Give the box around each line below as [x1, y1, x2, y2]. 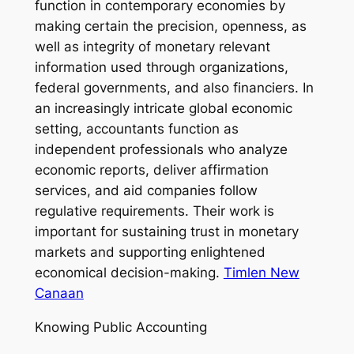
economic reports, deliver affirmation [34, 162, 269, 179]
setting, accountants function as [34, 121, 239, 137]
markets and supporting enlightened [34, 244, 265, 261]
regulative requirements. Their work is [34, 203, 274, 220]
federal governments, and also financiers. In [34, 80, 314, 96]
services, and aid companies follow [34, 183, 258, 199]
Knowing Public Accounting [34, 318, 207, 335]
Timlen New [223, 265, 299, 281]
